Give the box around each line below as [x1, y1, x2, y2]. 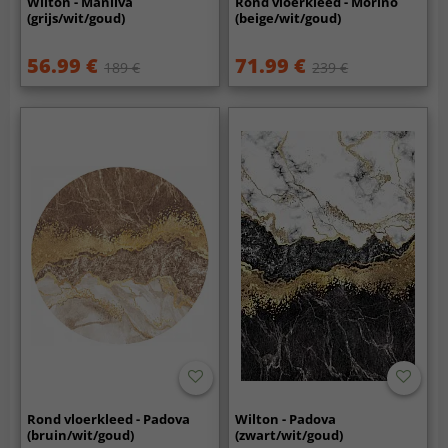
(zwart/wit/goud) [235, 425, 344, 444]
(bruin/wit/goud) [27, 425, 135, 444]
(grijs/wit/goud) [27, 8, 126, 27]
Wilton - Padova [235, 409, 337, 428]
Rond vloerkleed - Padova [27, 409, 191, 428]
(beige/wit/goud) [235, 8, 342, 27]
